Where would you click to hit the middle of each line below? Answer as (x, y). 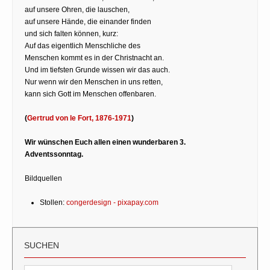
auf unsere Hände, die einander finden (88, 21)
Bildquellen (43, 178)
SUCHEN (42, 245)
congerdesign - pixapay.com (112, 202)
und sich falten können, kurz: (71, 33)
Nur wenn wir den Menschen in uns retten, (94, 82)
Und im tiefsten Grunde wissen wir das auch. (97, 70)
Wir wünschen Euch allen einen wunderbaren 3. (105, 142)
